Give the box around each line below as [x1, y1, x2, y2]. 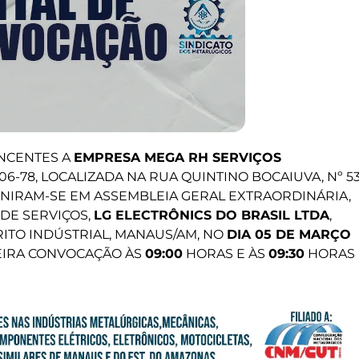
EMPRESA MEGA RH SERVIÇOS [74, 150, 281, 166]
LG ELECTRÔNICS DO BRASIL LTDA [94, 208, 329, 224]
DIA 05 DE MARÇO [227, 227, 351, 243]
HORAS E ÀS [183, 246, 268, 262]
